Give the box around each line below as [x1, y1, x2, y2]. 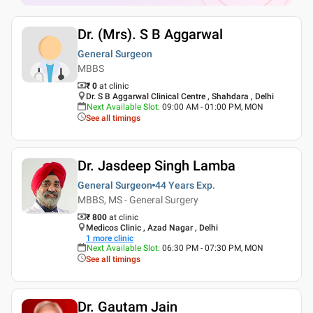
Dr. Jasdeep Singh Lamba [78, 156, 235, 174]
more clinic [93, 233, 133, 243]
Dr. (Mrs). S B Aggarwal [78, 25, 223, 43]
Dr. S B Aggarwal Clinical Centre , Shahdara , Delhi [86, 91, 274, 101]
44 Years [155, 179, 194, 191]
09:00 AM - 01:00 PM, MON [162, 101, 263, 112]
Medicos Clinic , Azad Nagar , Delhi [86, 222, 218, 233]
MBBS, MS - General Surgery [78, 194, 198, 205]
